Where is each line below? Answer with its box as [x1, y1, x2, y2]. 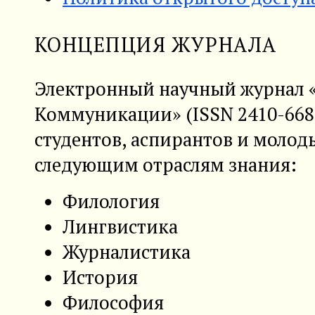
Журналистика [63, 238, 191, 264]
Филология [63, 188, 160, 214]
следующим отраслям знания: [34, 151, 297, 177]
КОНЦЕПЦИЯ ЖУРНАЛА [34, 32, 277, 58]
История [63, 264, 138, 290]
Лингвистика [63, 213, 178, 239]
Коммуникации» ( [34, 101, 193, 127]
